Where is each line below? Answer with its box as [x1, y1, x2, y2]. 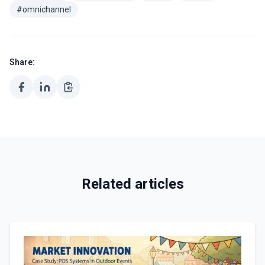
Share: [9, 57, 35, 67]
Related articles [81, 176, 184, 192]
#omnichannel [17, 5, 71, 14]
